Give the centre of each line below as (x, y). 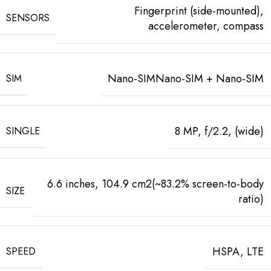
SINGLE (23, 131)
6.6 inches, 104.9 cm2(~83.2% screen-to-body (155, 184)
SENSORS (28, 18)
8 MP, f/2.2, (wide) (219, 131)
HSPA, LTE (238, 251)
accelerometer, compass (206, 26)
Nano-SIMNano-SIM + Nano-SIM (186, 78)
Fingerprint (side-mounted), (199, 11)
